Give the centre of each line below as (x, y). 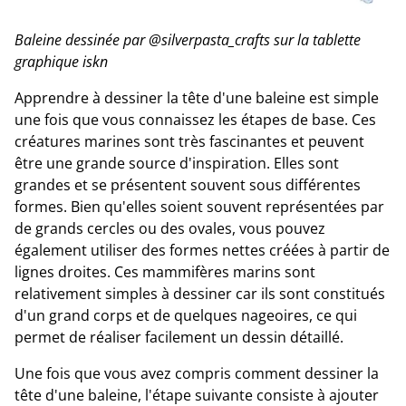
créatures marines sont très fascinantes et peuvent (189, 141)
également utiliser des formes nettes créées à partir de (202, 250)
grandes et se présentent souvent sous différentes (188, 184)
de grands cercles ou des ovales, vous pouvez (170, 228)
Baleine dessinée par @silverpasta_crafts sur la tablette (188, 39)
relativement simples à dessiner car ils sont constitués (200, 293)
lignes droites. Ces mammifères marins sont (165, 271)
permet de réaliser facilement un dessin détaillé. (179, 337)
